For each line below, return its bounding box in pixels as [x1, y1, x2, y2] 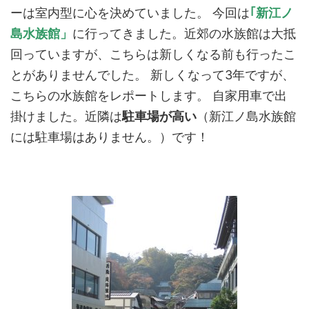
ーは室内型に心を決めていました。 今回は [10, 6, 250, 20]
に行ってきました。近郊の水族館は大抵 [72, 26, 296, 41]
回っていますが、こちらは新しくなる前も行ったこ [10, 47, 296, 61]
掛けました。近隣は [10, 109, 122, 123]
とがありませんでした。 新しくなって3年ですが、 [10, 68, 295, 82]
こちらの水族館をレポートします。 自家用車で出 [10, 88, 287, 103]
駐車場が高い [122, 109, 197, 123]
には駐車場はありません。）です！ [10, 130, 209, 144]
